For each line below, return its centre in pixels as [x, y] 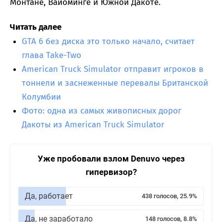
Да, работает [49, 196]
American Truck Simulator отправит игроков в [113, 69]
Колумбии [41, 97]
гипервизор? [111, 172]
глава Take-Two [52, 55]
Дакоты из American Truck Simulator [93, 125]
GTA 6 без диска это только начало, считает [108, 42]
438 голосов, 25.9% [169, 196]
